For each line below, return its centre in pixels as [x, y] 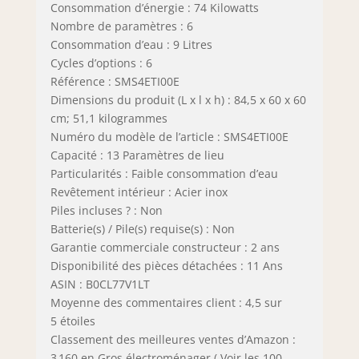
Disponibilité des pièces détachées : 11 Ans [166, 266]
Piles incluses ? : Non [106, 211]
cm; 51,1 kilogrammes [109, 119]
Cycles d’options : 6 [101, 63]
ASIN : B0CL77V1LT [100, 284]
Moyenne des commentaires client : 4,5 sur [166, 303]
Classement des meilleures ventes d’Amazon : [173, 340]
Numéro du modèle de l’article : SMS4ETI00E [169, 137]
